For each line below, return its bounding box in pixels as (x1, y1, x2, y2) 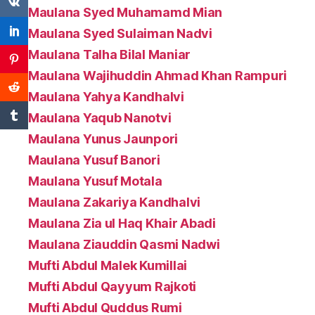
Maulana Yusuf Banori (28, 152, 160, 167)
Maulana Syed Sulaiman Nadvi (28, 25, 212, 41)
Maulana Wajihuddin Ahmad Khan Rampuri (28, 67, 288, 83)
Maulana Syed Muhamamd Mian (28, 4, 222, 20)
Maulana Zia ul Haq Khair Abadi (28, 215, 216, 231)
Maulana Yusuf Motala (28, 173, 162, 188)
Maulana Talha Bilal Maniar (28, 46, 191, 62)
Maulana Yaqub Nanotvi (28, 110, 172, 125)
